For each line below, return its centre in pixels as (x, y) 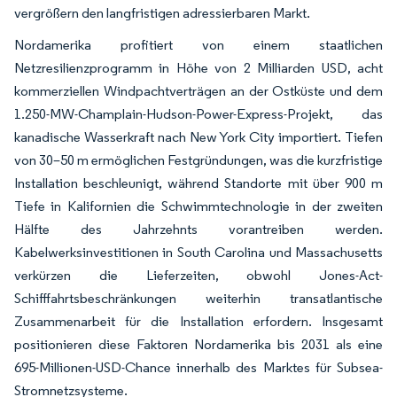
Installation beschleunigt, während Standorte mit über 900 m (198, 183)
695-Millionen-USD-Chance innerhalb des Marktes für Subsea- (198, 367)
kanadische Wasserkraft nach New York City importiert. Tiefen (198, 136)
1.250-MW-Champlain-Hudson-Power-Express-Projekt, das (198, 113)
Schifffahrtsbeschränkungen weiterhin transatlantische (198, 298)
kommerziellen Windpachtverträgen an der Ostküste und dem (198, 90)
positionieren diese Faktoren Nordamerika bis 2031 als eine (198, 344)
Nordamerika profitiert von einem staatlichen (198, 44)
